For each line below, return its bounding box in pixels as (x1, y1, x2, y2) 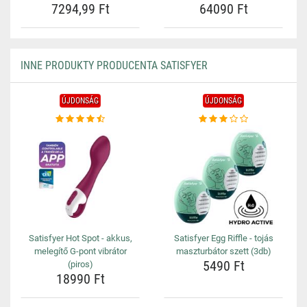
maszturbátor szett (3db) (175, 246, 271, 256)
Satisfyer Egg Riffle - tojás (173, 233, 273, 243)
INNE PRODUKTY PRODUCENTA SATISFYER (21, 59, 208, 72)
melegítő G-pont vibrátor (34, 246, 127, 256)
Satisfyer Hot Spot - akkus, (28, 233, 132, 243)
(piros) (67, 259, 93, 269)
